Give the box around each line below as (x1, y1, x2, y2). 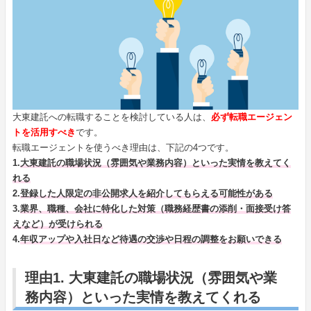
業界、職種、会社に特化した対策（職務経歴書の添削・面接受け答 (19, 203, 291, 215)
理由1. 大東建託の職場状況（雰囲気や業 (24, 270, 277, 286)
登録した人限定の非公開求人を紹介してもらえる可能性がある (19, 188, 273, 199)
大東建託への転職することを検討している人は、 (12, 112, 211, 123)
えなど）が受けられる (12, 219, 103, 230)
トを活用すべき (12, 127, 76, 138)
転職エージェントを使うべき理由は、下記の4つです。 (12, 142, 234, 153)
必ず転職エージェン (210, 112, 292, 123)
